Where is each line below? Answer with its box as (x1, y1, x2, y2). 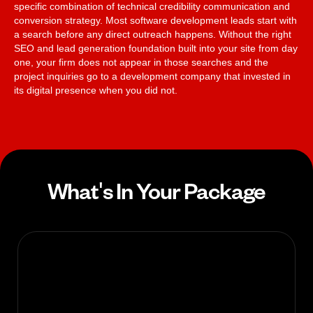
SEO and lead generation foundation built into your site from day (14, 43, 298, 54)
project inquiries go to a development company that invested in (14, 71, 291, 82)
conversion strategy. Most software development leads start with (14, 15, 297, 27)
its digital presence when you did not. (14, 85, 177, 96)
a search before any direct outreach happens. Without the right (14, 29, 291, 41)
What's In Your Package (47, 175, 266, 205)
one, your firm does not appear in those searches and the (14, 57, 268, 68)
